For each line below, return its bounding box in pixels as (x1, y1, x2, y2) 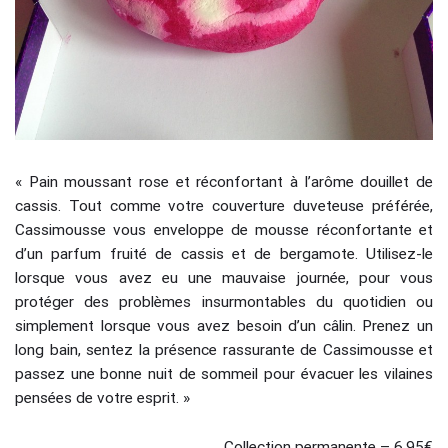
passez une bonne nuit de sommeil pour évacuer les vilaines (15, 364, 433, 383)
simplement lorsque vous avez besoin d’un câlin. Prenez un (15, 316, 433, 335)
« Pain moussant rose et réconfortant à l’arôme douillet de (15, 172, 433, 191)
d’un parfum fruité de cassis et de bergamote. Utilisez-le (15, 244, 433, 263)
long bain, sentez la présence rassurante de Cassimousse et (15, 340, 433, 359)
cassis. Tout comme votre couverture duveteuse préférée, (15, 196, 433, 215)
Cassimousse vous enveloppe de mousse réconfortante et (15, 220, 433, 239)
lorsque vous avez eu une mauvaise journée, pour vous (15, 268, 433, 287)
